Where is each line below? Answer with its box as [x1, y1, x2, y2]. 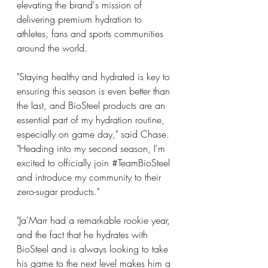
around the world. [17, 41, 87, 54]
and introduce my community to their [17, 170, 164, 184]
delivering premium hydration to [17, 13, 145, 26]
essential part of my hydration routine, [17, 113, 167, 126]
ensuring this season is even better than [17, 84, 173, 98]
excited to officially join [17, 156, 112, 169]
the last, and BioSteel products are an [17, 99, 168, 112]
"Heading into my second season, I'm [17, 142, 168, 155]
